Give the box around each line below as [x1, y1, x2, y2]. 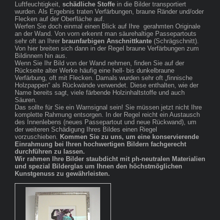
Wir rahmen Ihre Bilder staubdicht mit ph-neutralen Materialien [15, 155, 205, 163]
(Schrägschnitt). [152, 37, 199, 45]
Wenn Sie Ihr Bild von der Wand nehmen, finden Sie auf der [15, 59, 184, 67]
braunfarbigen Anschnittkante [62, 37, 152, 45]
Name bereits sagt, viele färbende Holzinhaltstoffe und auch [15, 88, 185, 96]
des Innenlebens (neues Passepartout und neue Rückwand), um [15, 118, 196, 126]
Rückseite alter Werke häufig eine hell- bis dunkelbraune [15, 66, 174, 74]
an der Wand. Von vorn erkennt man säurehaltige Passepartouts [15, 29, 196, 37]
